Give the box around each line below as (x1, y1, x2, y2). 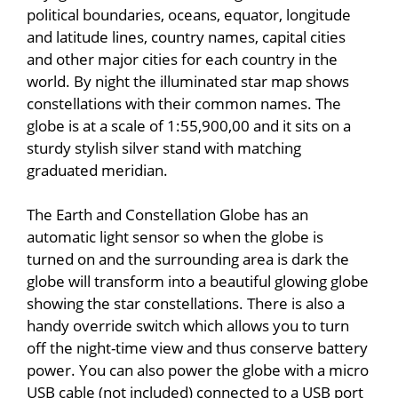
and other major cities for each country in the (27, 47, 338, 69)
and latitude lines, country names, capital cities (27, 25, 346, 47)
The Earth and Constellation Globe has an (27, 203, 308, 225)
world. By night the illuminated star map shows (27, 69, 349, 92)
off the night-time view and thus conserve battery (27, 336, 368, 358)
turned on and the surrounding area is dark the (27, 247, 349, 269)
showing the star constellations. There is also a (27, 291, 345, 314)
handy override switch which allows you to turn (27, 314, 349, 336)
